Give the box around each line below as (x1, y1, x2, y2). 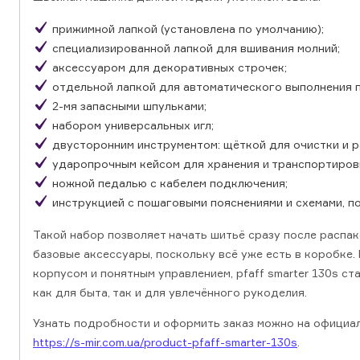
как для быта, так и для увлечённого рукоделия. (33, 285, 307, 300)
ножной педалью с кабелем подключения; (52, 176, 288, 190)
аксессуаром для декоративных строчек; (52, 60, 287, 75)
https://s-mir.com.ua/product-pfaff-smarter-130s (33, 335, 297, 350)
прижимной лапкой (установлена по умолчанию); (52, 22, 324, 36)
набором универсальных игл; (52, 118, 214, 133)
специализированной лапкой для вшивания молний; (52, 41, 340, 55)
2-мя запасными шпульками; (52, 99, 207, 113)
